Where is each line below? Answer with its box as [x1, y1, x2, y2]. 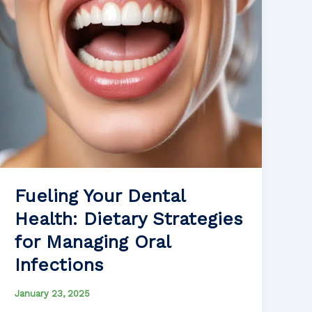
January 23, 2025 [15, 288, 91, 299]
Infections [15, 254, 104, 276]
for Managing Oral [15, 231, 171, 253]
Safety [14, 9, 48, 23]
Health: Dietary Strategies [15, 208, 244, 230]
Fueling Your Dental [15, 185, 186, 207]
